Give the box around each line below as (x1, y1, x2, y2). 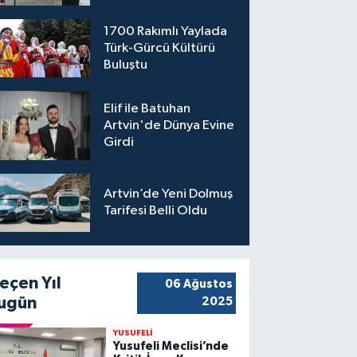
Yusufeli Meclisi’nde (112, 340, 229, 353)
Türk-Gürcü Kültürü (104, 41, 216, 56)
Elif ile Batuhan (104, 102, 191, 116)
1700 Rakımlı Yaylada (104, 25, 228, 39)
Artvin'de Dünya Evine (104, 119, 235, 133)
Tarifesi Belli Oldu (104, 204, 208, 218)
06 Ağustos (164, 278, 233, 291)
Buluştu (104, 58, 148, 73)
